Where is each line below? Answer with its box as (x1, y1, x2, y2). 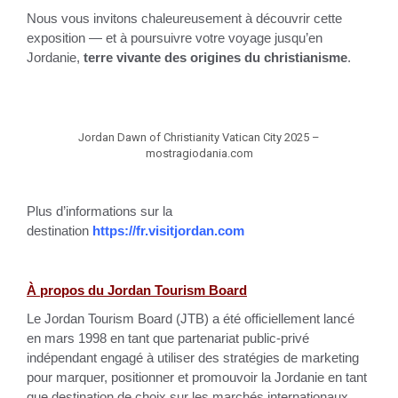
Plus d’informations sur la (27, 204, 172, 219)
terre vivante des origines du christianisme (84, 51, 347, 65)
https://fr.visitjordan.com (92, 224, 244, 238)
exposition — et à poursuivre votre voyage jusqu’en (27, 31, 322, 45)
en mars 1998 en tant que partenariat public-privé (27, 331, 309, 346)
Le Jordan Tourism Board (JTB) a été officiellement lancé (27, 312, 354, 326)
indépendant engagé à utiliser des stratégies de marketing (27, 351, 359, 365)
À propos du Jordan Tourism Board (27, 283, 247, 298)
